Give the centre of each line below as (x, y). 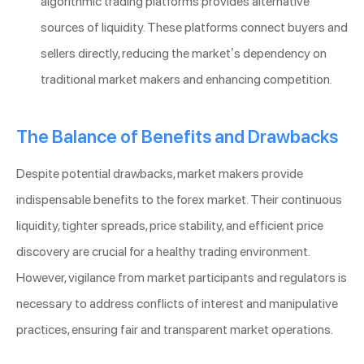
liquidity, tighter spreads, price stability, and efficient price (170, 225)
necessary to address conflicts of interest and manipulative (177, 303)
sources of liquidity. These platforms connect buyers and (194, 27)
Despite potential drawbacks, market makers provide (160, 173)
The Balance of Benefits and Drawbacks (177, 136)
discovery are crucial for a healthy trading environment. (163, 251)
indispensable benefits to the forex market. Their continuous (179, 199)
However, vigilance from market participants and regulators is (182, 277)
